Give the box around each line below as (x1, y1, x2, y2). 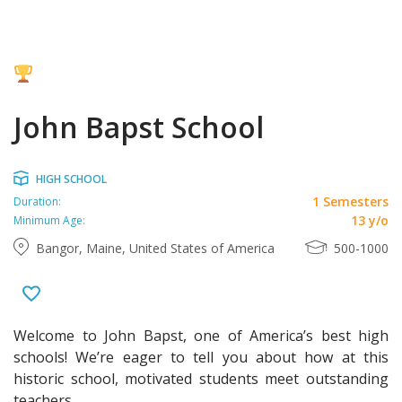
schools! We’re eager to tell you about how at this (13, 347, 389, 367)
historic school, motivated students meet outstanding (13, 369, 389, 389)
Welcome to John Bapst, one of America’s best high (13, 326, 389, 345)
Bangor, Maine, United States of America (36, 240, 275, 257)
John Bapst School (13, 108, 264, 146)
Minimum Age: (13, 212, 85, 228)
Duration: (13, 193, 61, 209)
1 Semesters (312, 193, 389, 210)
